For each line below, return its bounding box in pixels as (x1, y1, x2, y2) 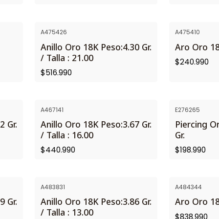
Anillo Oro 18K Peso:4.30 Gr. (41, 41, 152, 53)
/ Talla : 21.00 (41, 51, 93, 64)
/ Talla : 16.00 (41, 129, 93, 141)
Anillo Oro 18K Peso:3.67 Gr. (41, 118, 152, 130)
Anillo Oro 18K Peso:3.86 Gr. (41, 196, 152, 208)
